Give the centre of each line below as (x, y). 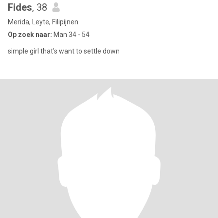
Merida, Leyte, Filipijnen (43, 22)
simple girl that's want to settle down (64, 51)
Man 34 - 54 (71, 35)
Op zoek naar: (30, 35)
